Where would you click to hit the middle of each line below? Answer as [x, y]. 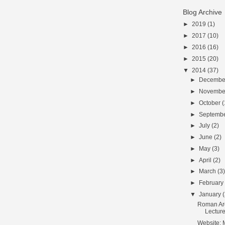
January [211, 194]
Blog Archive [202, 12]
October [211, 102]
